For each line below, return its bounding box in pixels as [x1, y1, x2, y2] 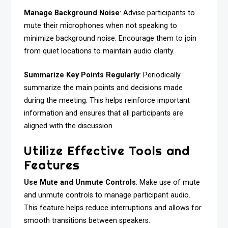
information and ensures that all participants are [24, 109, 184, 118]
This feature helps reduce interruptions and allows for [24, 203, 202, 212]
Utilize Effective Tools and [24, 142, 190, 158]
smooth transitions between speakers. [24, 216, 151, 225]
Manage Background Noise [24, 9, 120, 18]
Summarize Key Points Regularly [24, 71, 140, 80]
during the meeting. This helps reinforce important [24, 96, 190, 105]
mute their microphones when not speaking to [24, 21, 178, 31]
